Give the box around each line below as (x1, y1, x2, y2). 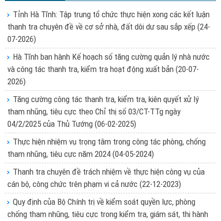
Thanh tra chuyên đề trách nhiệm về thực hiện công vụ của (13, 167, 205, 177)
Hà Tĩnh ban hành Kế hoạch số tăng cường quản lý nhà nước (13, 52, 210, 62)
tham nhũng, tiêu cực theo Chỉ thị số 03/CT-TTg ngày (7, 107, 181, 117)
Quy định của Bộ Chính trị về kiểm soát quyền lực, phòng (13, 197, 195, 207)
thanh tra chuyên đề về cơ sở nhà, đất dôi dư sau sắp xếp (7, 22, 197, 32)
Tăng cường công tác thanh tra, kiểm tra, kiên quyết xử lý (13, 94, 199, 105)
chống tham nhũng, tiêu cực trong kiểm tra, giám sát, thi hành (7, 209, 208, 220)
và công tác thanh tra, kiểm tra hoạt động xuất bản (7, 64, 176, 74)
